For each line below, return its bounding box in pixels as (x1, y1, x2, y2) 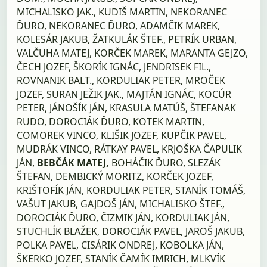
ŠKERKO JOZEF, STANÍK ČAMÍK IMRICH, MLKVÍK (17, 252, 226, 265)
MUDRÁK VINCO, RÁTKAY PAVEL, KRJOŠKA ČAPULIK (17, 142, 243, 156)
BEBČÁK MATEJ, (37, 156, 110, 169)
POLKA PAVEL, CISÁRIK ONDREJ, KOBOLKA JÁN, (17, 238, 225, 252)
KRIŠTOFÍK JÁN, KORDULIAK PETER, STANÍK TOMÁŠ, (17, 183, 246, 197)
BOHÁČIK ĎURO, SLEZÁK (109, 156, 221, 169)
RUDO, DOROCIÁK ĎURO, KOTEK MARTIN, (17, 114, 205, 128)
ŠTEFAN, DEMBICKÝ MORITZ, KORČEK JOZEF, (17, 169, 214, 183)
